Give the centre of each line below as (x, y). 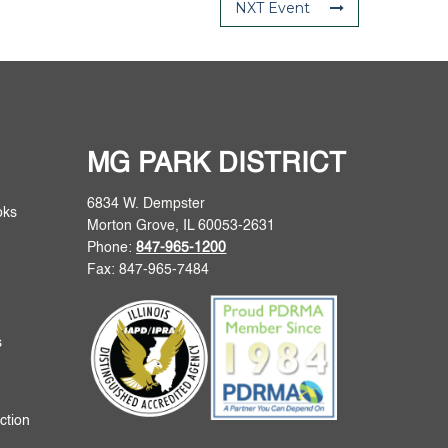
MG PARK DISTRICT (217, 164)
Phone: (112, 247)
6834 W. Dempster (146, 203)
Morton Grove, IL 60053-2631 (181, 225)
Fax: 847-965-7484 (148, 269)
